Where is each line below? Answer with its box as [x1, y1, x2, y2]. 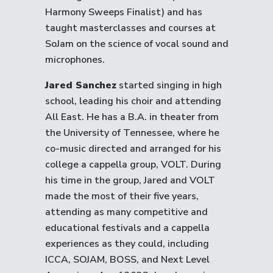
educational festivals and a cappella [45, 221, 210, 235]
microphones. [45, 53, 105, 66]
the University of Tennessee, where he [45, 126, 219, 140]
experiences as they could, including [45, 237, 209, 250]
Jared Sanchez [45, 79, 116, 92]
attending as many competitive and [45, 205, 208, 219]
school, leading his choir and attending [45, 94, 221, 108]
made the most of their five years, [45, 190, 199, 203]
